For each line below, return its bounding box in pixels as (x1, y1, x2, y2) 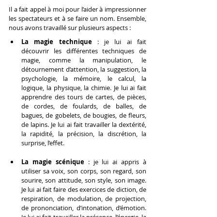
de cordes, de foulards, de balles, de (21, 102, 146, 111)
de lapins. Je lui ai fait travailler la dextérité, (21, 120, 146, 129)
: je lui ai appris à (88, 157, 146, 167)
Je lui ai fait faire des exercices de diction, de (21, 185, 146, 194)
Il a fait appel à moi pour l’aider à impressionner (9, 5, 146, 14)
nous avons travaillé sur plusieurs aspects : (9, 23, 131, 32)
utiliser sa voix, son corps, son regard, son (21, 167, 146, 176)
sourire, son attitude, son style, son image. (21, 176, 146, 185)
